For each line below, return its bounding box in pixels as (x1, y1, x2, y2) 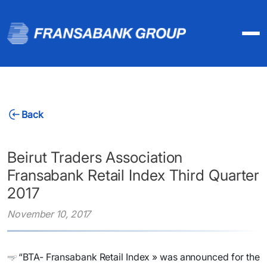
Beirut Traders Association (7, 148, 183, 166)
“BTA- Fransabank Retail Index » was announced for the (18, 251, 260, 263)
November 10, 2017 (7, 208, 91, 220)
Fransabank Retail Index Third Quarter (7, 166, 260, 184)
